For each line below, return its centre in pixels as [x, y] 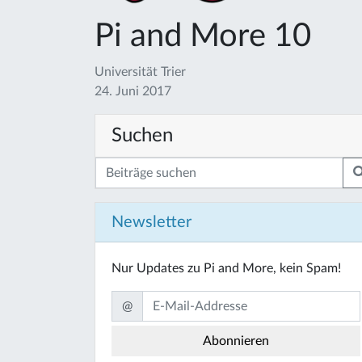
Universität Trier [140, 72]
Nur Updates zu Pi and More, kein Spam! [226, 268]
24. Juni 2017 [133, 91]
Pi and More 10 [203, 36]
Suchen [142, 135]
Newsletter [152, 222]
